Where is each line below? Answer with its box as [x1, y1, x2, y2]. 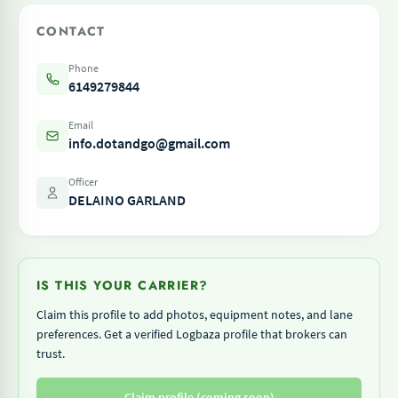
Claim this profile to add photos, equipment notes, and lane [36, 306, 353, 322]
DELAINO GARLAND [68, 191, 186, 209]
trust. [36, 346, 65, 362]
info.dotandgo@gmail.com [68, 134, 230, 152]
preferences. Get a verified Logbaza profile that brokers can [36, 326, 347, 342]
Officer [68, 175, 98, 188]
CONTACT [36, 22, 106, 40]
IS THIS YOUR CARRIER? [36, 276, 209, 294]
